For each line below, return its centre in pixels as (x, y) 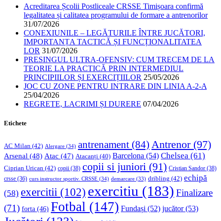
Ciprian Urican (24, 168)
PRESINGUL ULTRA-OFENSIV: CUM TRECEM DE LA (119, 59)
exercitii (39, 192)
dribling (159, 179)
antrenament (104, 145)
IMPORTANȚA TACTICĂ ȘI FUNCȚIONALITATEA (113, 41)
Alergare (55, 146)
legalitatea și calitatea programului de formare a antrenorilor (116, 15)
